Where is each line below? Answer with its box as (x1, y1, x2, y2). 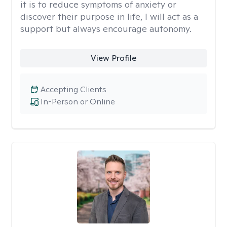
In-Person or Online (41, 96, 115, 107)
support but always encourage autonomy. (20, 23, 192, 34)
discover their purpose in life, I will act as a (20, 11, 198, 22)
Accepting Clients (41, 84, 106, 95)
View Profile (90, 53, 136, 63)
